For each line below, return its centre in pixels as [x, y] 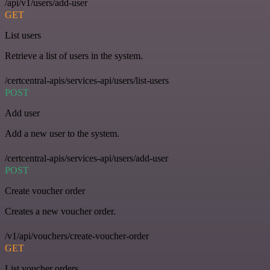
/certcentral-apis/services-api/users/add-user [86, 158]
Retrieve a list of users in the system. [74, 56]
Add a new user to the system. [62, 133]
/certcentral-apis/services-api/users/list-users [87, 80]
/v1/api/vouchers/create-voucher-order [77, 236]
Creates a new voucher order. [60, 211]
